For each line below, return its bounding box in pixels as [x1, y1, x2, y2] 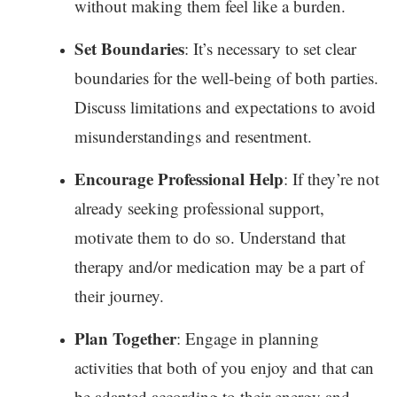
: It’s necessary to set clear [184, 36, 356, 59]
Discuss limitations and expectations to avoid [74, 95, 376, 118]
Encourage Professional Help [74, 166, 284, 191]
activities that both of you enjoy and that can [74, 355, 374, 378]
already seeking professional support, [74, 196, 324, 219]
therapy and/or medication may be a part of [74, 254, 364, 277]
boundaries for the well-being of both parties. [74, 66, 378, 89]
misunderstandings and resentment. [74, 124, 312, 147]
